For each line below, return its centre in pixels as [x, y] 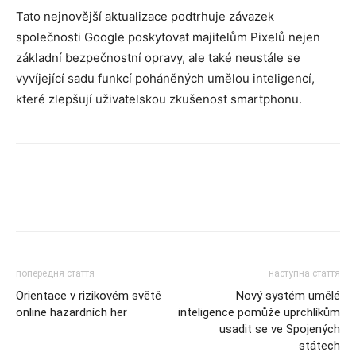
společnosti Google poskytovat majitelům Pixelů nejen [168, 37]
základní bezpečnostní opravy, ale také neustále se [158, 57]
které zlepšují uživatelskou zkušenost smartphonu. [159, 99]
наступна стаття [304, 273]
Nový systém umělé [288, 295]
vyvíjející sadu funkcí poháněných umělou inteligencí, [165, 78]
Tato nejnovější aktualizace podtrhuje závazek [145, 16]
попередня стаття [55, 273]
